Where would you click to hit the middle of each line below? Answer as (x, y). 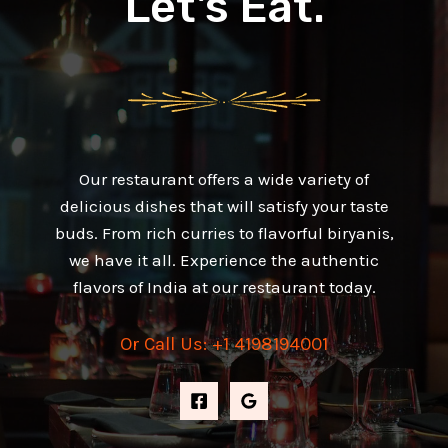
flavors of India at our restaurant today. (224, 287)
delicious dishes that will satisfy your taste (224, 206)
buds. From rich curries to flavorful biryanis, (224, 233)
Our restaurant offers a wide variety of (224, 179)
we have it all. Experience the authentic (224, 260)
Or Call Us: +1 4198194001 (224, 343)
